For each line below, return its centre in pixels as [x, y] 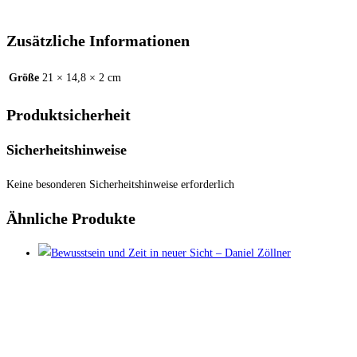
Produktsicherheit [69, 114]
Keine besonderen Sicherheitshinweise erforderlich [120, 184]
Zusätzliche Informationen [98, 41]
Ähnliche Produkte [71, 219]
